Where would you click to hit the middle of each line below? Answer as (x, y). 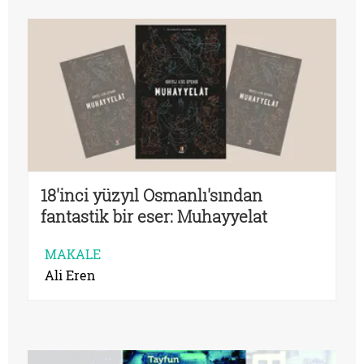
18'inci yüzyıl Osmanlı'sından (152, 195)
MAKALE (73, 253)
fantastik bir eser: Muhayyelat (154, 216)
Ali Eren (70, 275)
